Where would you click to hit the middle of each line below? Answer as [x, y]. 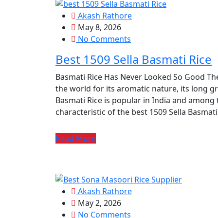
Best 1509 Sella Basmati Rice [134, 59]
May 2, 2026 [99, 203]
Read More [76, 138]
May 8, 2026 [99, 27]
